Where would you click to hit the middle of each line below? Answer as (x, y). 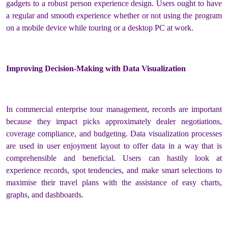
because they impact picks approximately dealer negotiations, (114, 121)
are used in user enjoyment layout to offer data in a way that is (114, 146)
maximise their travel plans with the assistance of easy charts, (114, 182)
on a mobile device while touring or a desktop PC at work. (100, 27)
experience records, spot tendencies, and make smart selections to (114, 170)
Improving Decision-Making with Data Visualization (96, 68)
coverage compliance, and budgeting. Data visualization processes (114, 133)
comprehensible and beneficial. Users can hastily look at (114, 158)
